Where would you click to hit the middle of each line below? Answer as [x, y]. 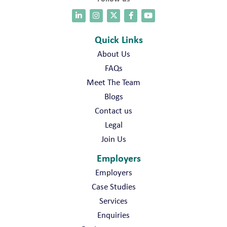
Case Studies [113, 186]
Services [113, 200]
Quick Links [119, 39]
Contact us [113, 110]
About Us [113, 53]
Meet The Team [113, 82]
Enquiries [113, 215]
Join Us [113, 139]
